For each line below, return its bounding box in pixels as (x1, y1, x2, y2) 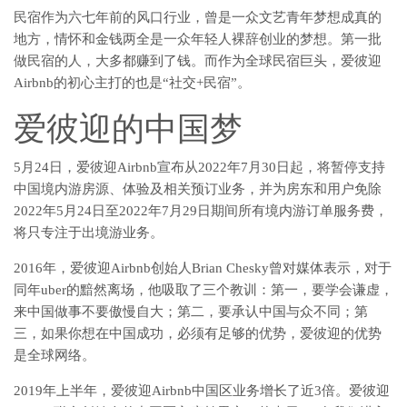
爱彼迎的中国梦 (14, 110, 243, 147)
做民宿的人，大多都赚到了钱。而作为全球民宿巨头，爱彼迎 (14, 53, 382, 68)
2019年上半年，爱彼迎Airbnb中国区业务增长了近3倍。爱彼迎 (14, 382, 390, 398)
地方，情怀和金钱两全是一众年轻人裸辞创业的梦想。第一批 (14, 31, 382, 46)
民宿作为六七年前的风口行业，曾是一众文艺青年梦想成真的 (14, 9, 382, 25)
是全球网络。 (14, 347, 95, 362)
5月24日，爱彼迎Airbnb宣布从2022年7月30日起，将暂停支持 (14, 159, 385, 174)
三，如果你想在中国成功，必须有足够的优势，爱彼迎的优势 (14, 325, 382, 341)
